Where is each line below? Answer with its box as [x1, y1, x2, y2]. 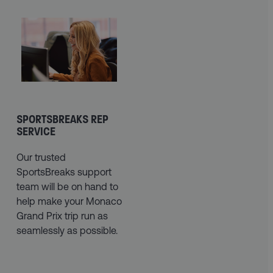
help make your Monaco [16, 196, 122, 207]
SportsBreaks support [16, 166, 112, 178]
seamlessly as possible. [16, 225, 118, 236]
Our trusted [16, 152, 66, 163]
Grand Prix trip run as [16, 210, 108, 222]
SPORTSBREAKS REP [16, 112, 108, 127]
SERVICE [16, 124, 55, 140]
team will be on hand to [16, 181, 118, 193]
